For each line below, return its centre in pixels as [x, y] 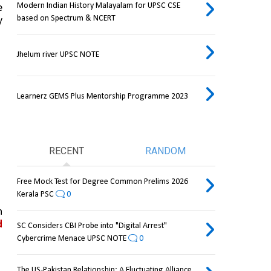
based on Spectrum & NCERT [66, 19]
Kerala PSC [35, 195]
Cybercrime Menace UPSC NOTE [71, 239]
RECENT [66, 151]
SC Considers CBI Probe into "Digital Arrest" [92, 226]
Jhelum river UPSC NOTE [58, 55]
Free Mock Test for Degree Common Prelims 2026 [102, 182]
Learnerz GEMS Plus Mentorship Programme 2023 [102, 97]
